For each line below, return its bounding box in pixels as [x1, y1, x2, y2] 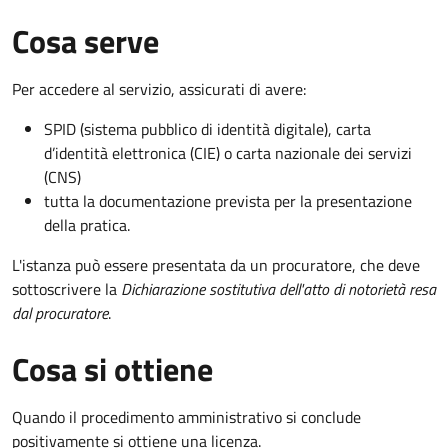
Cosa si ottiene [12, 344, 213, 393]
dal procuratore [12, 300, 108, 325]
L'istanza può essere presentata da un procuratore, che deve [12, 252, 420, 277]
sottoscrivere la [12, 276, 121, 301]
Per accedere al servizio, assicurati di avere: [12, 76, 306, 101]
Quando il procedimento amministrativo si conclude [12, 404, 361, 429]
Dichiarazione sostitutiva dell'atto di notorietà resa [121, 276, 436, 301]
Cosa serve [12, 16, 159, 65]
